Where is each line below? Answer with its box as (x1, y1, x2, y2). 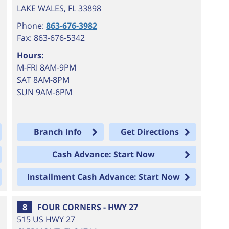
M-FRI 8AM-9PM (17, 62, 77, 73)
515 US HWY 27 (17, 214, 76, 225)
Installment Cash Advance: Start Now (27, 171, 180, 182)
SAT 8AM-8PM (17, 74, 70, 85)
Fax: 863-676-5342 (17, 32, 85, 43)
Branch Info (33, 126, 82, 138)
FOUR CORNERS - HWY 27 (37, 201, 139, 213)
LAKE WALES (17, 3, 64, 14)
